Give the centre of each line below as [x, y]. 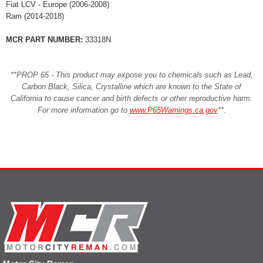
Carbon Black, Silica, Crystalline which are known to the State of [131, 86]
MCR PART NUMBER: [44, 39]
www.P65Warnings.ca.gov [173, 110]
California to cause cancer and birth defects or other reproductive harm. [131, 98]
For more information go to [83, 110]
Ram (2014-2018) [35, 16]
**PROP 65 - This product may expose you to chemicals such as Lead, [131, 75]
